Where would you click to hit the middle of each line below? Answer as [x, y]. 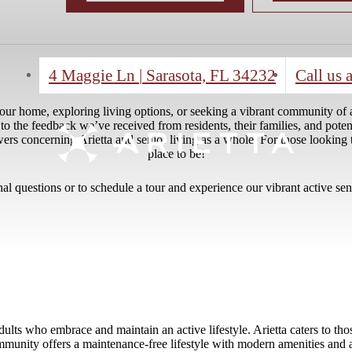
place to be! [176, 178]
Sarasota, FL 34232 [209, 100]
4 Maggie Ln [94, 100]
